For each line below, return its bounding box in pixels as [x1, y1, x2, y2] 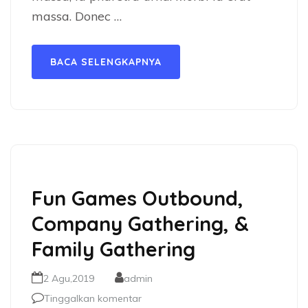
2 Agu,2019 [43, 272, 94, 285]
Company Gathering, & [32, 211, 249, 236]
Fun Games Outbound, [32, 186, 243, 210]
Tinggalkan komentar [44, 292, 142, 305]
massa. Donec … [32, 8, 122, 24]
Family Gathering [32, 236, 195, 261]
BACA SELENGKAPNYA [50, 56, 162, 68]
